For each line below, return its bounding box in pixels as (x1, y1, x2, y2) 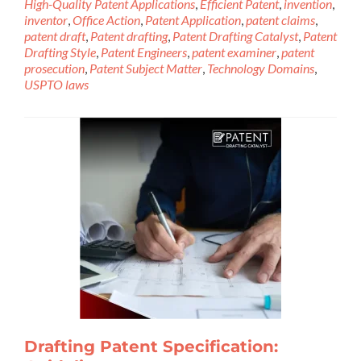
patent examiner (192, 44, 276, 60)
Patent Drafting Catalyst (172, 28, 298, 44)
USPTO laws (24, 77, 89, 92)
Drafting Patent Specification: (24, 337, 278, 356)
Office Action (73, 12, 140, 27)
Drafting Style (24, 44, 96, 60)
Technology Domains (207, 60, 314, 76)
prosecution (24, 60, 85, 76)
